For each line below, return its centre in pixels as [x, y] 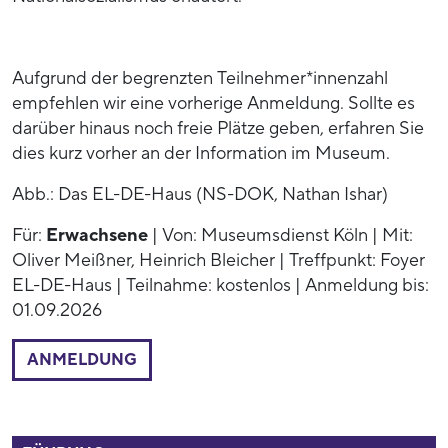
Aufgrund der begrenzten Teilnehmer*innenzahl [200, 78]
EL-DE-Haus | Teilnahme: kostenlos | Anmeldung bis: [220, 285]
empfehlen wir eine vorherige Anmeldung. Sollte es [213, 103]
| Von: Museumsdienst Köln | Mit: [280, 235]
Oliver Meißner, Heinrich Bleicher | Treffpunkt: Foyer [218, 260]
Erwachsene [97, 235]
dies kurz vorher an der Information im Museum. [201, 153]
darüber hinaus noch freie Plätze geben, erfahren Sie [218, 128]
